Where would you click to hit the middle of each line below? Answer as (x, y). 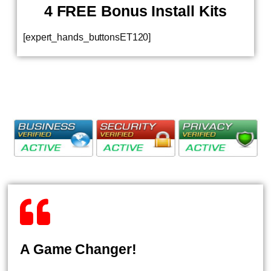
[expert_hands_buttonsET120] (87, 37)
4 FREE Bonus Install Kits (135, 11)
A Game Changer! (78, 249)
